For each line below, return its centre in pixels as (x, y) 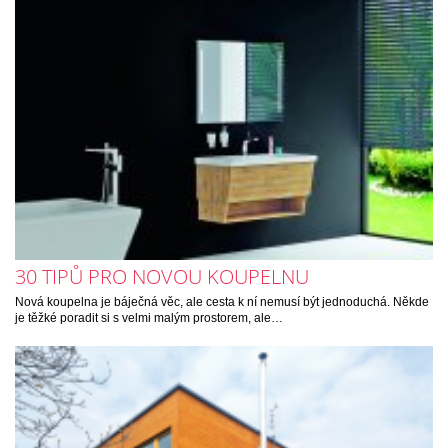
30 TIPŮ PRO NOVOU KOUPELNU (162, 276)
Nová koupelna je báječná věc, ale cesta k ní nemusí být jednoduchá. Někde (222, 301)
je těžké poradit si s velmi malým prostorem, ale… (149, 317)
